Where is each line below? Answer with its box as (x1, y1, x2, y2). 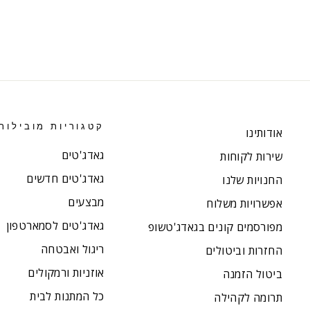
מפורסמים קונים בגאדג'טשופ (148, 219, 282, 235)
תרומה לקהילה (214, 290, 282, 306)
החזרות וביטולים (206, 243, 282, 259)
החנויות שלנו (222, 172, 282, 188)
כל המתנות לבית (30, 289, 104, 304)
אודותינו (245, 125, 282, 141)
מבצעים (68, 194, 104, 210)
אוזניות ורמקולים (28, 265, 104, 281)
